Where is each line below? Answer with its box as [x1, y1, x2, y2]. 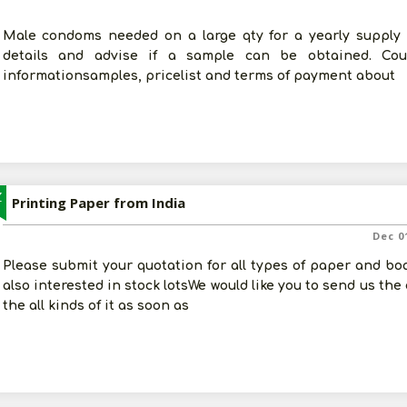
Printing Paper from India [11, 194, 185, 212]
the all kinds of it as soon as [2, 299, 189, 313]
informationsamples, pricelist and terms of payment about [2, 69, 395, 83]
